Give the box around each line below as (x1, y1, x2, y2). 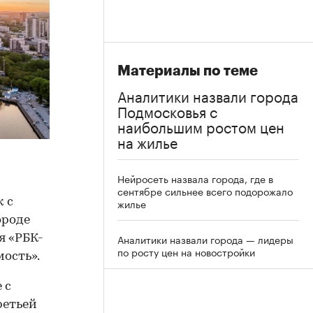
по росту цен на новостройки (117, 244, 255, 259)
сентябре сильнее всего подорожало (117, 183, 293, 198)
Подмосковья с (117, 99, 217, 122)
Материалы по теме (117, 64, 258, 78)
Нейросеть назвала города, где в (117, 170, 273, 186)
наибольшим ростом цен (117, 115, 284, 137)
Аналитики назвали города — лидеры (117, 231, 293, 247)
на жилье (117, 130, 177, 152)
